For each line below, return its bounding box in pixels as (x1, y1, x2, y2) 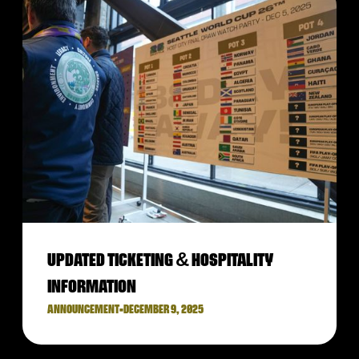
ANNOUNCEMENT (47, 304, 119, 316)
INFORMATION (47, 278, 136, 296)
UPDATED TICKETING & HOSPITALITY (47, 252, 273, 270)
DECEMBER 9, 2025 (123, 304, 204, 316)
